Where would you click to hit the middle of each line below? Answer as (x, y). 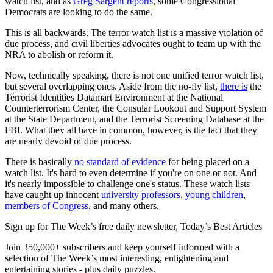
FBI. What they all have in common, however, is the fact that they (131, 130)
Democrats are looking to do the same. (79, 12)
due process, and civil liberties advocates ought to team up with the (133, 44)
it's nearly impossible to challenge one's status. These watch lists (127, 184)
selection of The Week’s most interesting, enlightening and (117, 258)
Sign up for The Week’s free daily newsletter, (93, 227)
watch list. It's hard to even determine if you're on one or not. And (131, 173)
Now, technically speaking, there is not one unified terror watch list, (134, 76)
